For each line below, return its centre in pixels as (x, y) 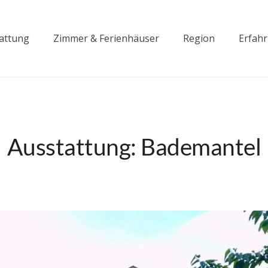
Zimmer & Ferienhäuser (106, 38)
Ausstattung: (74, 147)
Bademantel (201, 147)
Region (199, 38)
